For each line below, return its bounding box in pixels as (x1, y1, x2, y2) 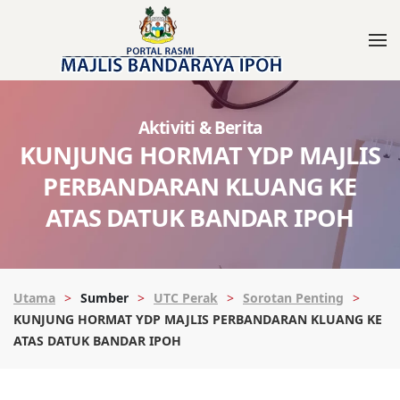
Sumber (80, 289, 129, 306)
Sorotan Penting (243, 289, 344, 306)
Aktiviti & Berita (137, 116, 262, 139)
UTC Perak (154, 289, 218, 306)
